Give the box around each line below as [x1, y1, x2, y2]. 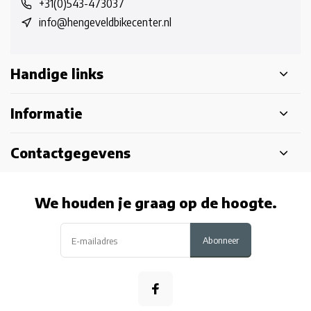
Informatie [10, 105, 83, 121]
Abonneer [202, 234, 239, 246]
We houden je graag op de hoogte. [34, 194, 277, 211]
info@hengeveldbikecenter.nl [39, 15, 171, 29]
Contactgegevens [10, 144, 131, 161]
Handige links [10, 65, 103, 82]
